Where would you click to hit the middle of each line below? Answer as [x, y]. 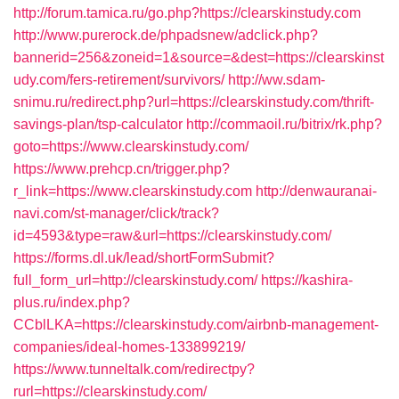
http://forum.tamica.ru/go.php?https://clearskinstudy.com [187, 13]
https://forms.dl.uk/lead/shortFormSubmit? [144, 258]
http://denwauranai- [316, 191]
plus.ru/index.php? [72, 302]
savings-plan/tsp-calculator [98, 124]
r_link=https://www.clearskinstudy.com [133, 191]
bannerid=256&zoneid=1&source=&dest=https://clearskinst [199, 57]
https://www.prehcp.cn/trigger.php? [122, 169]
